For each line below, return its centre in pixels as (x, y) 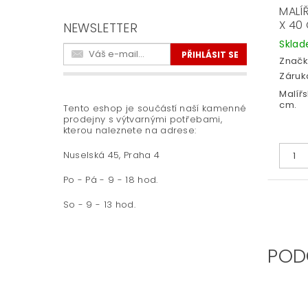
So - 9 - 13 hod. (99, 204)
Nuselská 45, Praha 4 (111, 155)
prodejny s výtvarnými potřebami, (143, 119)
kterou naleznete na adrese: (130, 130)
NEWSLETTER (100, 27)
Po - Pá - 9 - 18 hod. (110, 179)
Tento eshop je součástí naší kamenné (155, 108)
